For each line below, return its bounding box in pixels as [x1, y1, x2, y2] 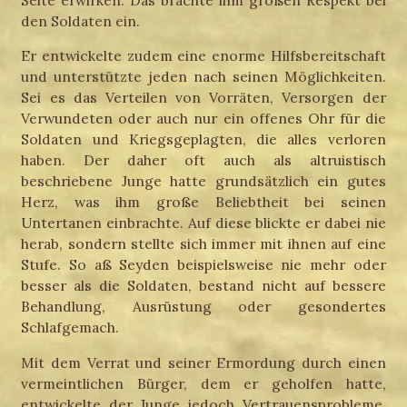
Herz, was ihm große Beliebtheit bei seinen [21, 193, 386, 212]
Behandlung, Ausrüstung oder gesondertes [21, 297, 386, 316]
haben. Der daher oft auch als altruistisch [21, 151, 386, 170]
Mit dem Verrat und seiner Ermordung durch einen [21, 353, 386, 372]
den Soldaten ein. [21, 11, 141, 30]
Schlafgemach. [21, 318, 120, 337]
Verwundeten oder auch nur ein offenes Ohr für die [21, 109, 386, 128]
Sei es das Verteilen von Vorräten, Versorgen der [21, 88, 386, 107]
